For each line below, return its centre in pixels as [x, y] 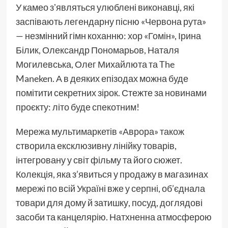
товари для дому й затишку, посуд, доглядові [109, 203]
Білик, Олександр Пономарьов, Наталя [97, 50]
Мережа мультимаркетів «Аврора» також [100, 132]
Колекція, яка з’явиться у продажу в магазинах [112, 174]
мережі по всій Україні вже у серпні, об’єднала [110, 189]
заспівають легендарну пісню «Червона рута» [111, 22]
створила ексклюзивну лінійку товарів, [96, 146]
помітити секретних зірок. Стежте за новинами [111, 93]
